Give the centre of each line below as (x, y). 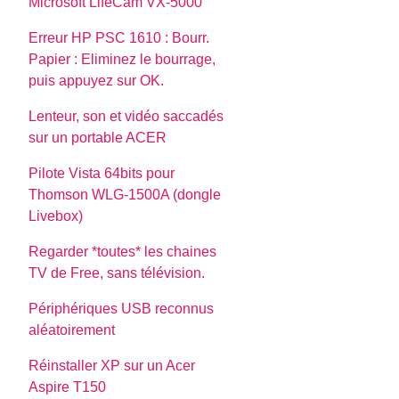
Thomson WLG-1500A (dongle (125, 194)
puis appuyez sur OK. (97, 80)
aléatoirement (72, 330)
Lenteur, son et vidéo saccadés (126, 116)
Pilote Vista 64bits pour (102, 173)
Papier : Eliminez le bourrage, (122, 59)
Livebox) (56, 216)
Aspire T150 (68, 387)
